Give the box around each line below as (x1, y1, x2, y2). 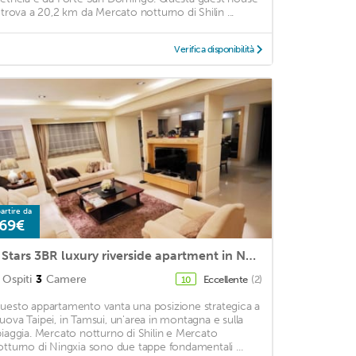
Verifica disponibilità (174, 44, 254, 56)
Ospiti (2, 273, 32, 287)
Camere (45, 273, 87, 287)
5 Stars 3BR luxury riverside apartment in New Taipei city (245, 248, 256, 264)
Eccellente (203, 273, 250, 286)
